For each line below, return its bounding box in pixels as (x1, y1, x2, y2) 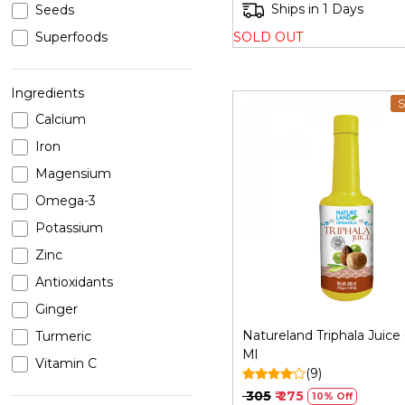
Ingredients (11, 85, 84, 102)
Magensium (35, 165, 111, 183)
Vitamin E (35, 382, 97, 400)
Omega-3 (35, 193, 96, 210)
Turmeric (35, 328, 91, 345)
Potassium (35, 220, 103, 237)
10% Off (312, 390, 353, 402)
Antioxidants (35, 274, 113, 291)
